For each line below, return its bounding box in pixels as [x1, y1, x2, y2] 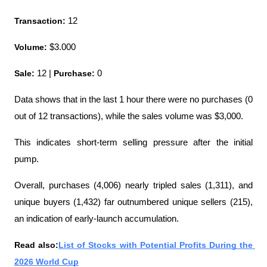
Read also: [14, 240, 59, 250]
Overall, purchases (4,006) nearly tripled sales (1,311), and [14, 181, 253, 191]
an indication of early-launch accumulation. [14, 214, 179, 224]
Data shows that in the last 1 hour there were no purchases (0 [14, 95, 253, 105]
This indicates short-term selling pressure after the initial [14, 138, 253, 148]
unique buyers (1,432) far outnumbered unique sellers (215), [14, 197, 253, 207]
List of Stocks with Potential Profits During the [58, 240, 253, 250]
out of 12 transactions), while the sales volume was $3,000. [14, 111, 243, 122]
